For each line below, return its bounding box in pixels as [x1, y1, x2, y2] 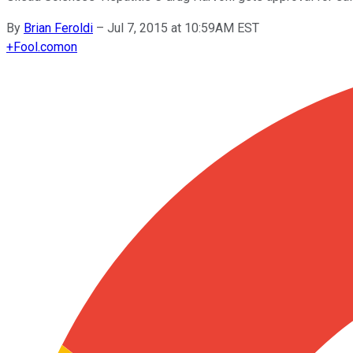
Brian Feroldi [24, 20, 93, 35]
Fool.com [13, 39, 64, 54]
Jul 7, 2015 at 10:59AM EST [107, 20, 259, 35]
